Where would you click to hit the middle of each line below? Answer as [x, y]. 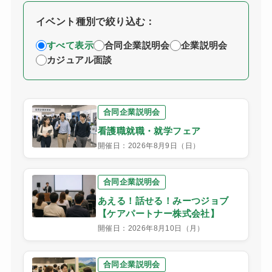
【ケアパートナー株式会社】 [158, 213]
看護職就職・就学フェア [149, 131]
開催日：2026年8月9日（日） [149, 145]
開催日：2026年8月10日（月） [151, 228]
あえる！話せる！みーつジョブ [163, 200]
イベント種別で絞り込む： [95, 21]
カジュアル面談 [79, 59]
